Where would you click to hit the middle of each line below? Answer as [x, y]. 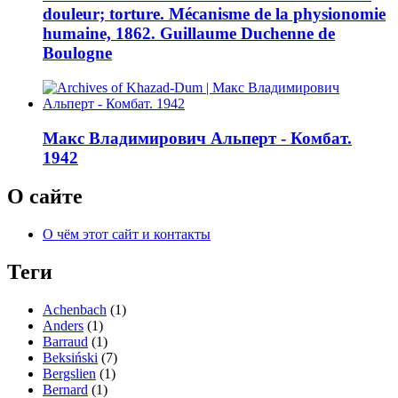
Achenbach [75, 310]
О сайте [45, 197]
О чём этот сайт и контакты [127, 235]
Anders [63, 326]
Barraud [65, 342]
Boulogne [77, 53]
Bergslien [69, 374]
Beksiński [70, 358]
